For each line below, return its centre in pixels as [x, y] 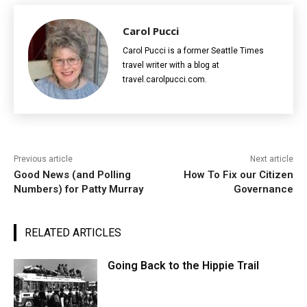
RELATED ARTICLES [73, 233]
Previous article [43, 159]
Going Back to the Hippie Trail [184, 266]
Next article [271, 159]
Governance [263, 189]
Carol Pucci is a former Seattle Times [193, 51]
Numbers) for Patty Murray [78, 189]
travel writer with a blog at [171, 65]
